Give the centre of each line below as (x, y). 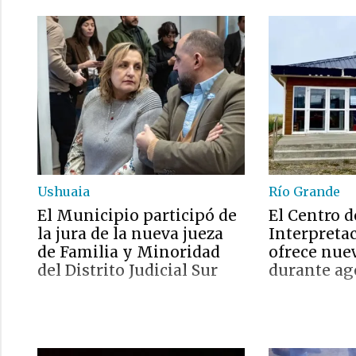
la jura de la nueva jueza (130, 234)
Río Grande (305, 192)
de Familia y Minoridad (129, 252)
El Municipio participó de (137, 215)
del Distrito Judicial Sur (128, 270)
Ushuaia (64, 192)
